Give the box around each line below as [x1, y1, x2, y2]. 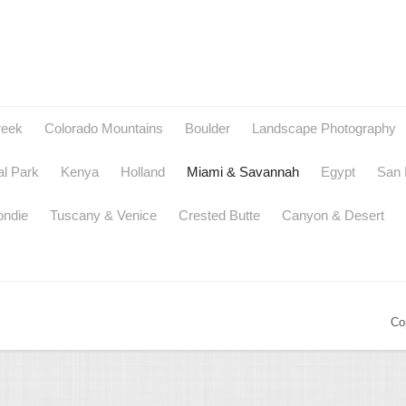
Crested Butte [179, 208, 260, 224]
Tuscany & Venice [50, 208, 157, 224]
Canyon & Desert [282, 208, 384, 224]
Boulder [185, 121, 230, 137]
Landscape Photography [252, 121, 396, 137]
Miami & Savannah [187, 164, 299, 180]
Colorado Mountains [44, 121, 163, 137]
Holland [121, 164, 165, 180]
